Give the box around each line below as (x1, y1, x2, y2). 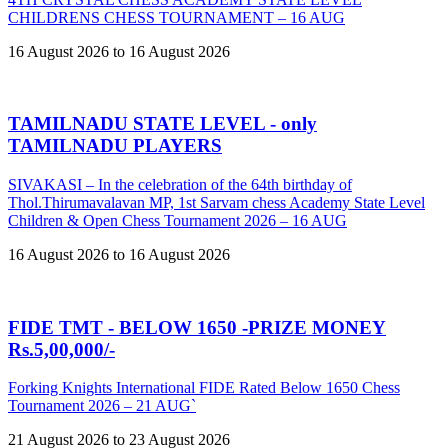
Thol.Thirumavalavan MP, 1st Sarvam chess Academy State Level (8, 193, 425, 211)
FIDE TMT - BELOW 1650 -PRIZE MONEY (8, 316, 386, 338)
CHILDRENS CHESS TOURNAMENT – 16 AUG (8, 8, 345, 26)
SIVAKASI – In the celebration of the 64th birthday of (8, 175, 352, 193)
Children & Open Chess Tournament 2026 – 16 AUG (8, 211, 347, 229)
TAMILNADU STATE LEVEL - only (8, 113, 317, 135)
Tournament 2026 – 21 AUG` (8, 397, 196, 415)
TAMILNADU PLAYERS (8, 135, 222, 157)
